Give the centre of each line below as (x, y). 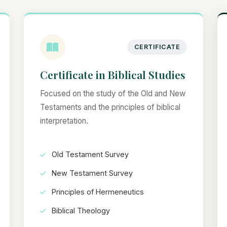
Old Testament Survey (89, 155)
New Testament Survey (91, 173)
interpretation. (64, 121)
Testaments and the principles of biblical (110, 107)
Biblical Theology (80, 211)
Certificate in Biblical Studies (112, 74)
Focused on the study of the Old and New (112, 93)
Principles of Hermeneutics (97, 192)
